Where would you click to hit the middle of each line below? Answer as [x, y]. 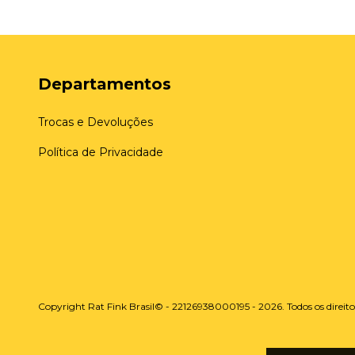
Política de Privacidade [101, 153]
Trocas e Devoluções [95, 122]
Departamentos [105, 84]
